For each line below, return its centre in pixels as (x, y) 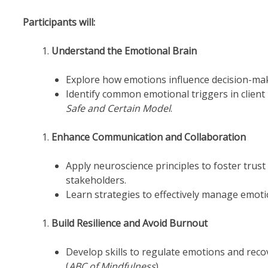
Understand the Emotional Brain (124, 51)
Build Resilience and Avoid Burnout (129, 223)
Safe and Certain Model (118, 109)
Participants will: (59, 22)
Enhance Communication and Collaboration (148, 137)
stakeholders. (96, 180)
